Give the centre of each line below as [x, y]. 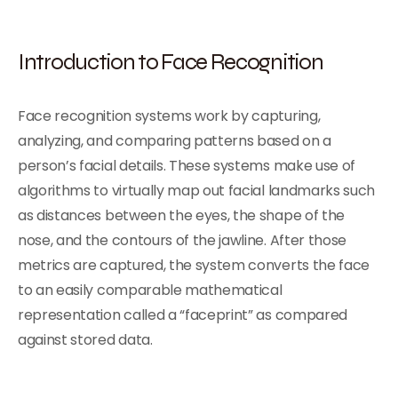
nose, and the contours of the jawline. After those [182, 240]
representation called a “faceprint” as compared [183, 315]
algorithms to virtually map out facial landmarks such [197, 191]
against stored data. [85, 340]
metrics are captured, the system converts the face [194, 265]
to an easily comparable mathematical [150, 290]
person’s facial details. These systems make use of [187, 166]
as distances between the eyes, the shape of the [181, 215]
